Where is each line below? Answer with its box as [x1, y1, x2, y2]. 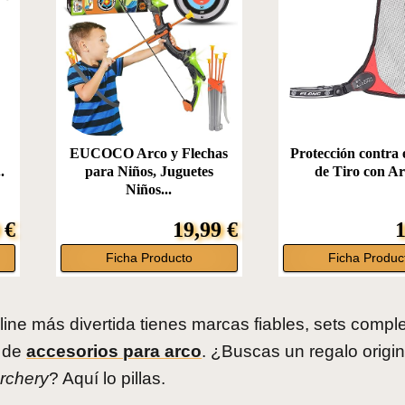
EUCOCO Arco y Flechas [70, 146, 229, 162]
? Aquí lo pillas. [49, 369, 166, 389]
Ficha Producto [105, 251, 193, 266]
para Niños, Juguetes [84, 164, 213, 180]
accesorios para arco [26, 342, 202, 362]
